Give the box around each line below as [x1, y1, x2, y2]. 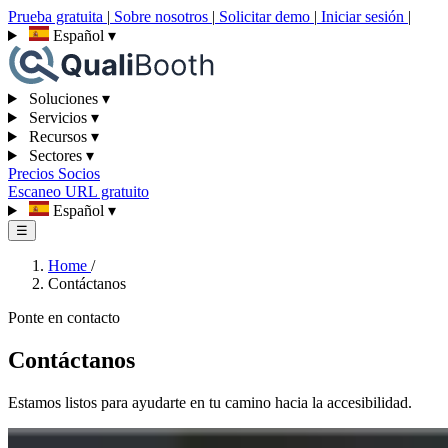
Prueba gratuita [8, 8, 107, 25]
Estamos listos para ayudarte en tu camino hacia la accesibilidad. [8, 393, 412, 411]
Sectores [24, 147, 86, 164]
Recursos [24, 128, 91, 145]
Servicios [24, 109, 91, 126]
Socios [58, 165, 100, 182]
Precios [8, 165, 58, 182]
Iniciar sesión [317, 8, 408, 25]
